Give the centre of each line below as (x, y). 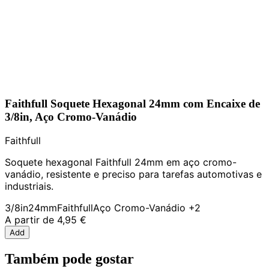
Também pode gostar (69, 259)
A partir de (29, 220)
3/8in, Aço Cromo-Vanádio (71, 116)
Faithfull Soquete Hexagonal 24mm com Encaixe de (132, 103)
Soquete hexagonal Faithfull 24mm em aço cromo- (121, 162)
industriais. (29, 186)
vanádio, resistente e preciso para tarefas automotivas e (133, 174)
